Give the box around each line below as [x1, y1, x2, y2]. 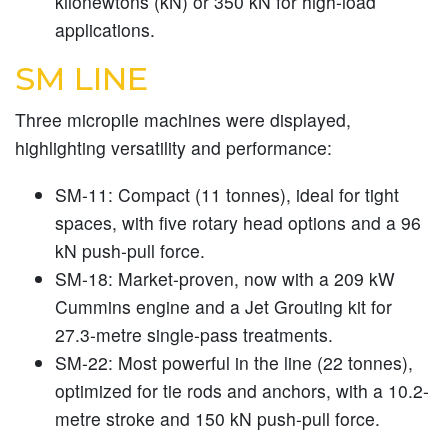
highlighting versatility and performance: [15, 135, 332, 161]
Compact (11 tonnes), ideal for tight [113, 182, 399, 208]
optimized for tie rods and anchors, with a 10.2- [55, 378, 429, 404]
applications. [55, 17, 155, 43]
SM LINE [15, 59, 148, 99]
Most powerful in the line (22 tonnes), [113, 350, 413, 376]
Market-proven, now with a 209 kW [113, 266, 395, 292]
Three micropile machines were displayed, [15, 107, 351, 133]
